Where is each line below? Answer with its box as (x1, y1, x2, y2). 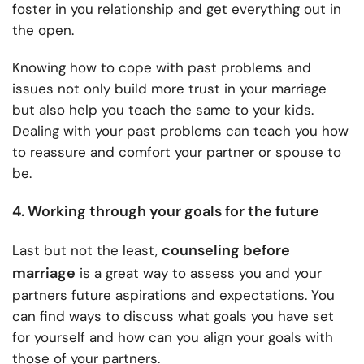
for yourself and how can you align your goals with (12, 328, 333, 347)
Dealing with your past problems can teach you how (12, 122, 349, 141)
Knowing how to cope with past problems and (12, 58, 311, 77)
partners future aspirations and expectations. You (12, 286, 335, 305)
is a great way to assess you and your (76, 264, 322, 283)
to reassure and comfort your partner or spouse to (12, 143, 341, 162)
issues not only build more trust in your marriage (12, 80, 327, 98)
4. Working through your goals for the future (12, 201, 319, 222)
